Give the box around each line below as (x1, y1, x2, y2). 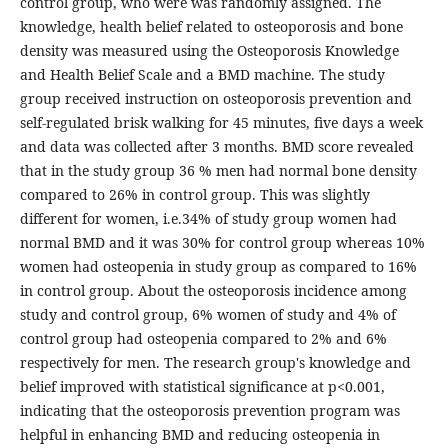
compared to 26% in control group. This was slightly (19, 185, 370, 205)
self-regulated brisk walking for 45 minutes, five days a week (19, 113, 423, 133)
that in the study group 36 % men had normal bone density (19, 161, 417, 181)
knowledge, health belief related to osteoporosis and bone (19, 17, 403, 37)
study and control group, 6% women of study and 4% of (19, 305, 396, 325)
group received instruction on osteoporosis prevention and (19, 89, 412, 109)
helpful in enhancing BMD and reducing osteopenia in (19, 425, 380, 445)
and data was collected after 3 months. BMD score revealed (19, 137, 414, 157)
